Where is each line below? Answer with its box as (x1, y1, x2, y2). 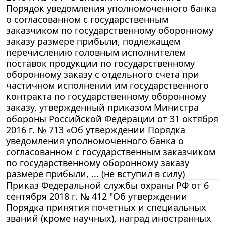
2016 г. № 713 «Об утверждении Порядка (6, 123, 185, 136)
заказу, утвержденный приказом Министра (6, 101, 199, 114)
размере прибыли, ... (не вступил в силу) (6, 167, 185, 180)
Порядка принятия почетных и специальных (6, 201, 206, 213)
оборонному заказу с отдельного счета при (6, 68, 199, 80)
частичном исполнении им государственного (6, 79, 209, 91)
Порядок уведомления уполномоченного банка (6, 2, 216, 14)
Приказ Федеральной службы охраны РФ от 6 (6, 179, 209, 191)
